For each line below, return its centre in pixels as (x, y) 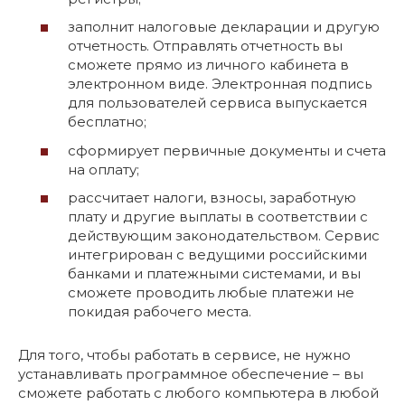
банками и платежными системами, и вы (214, 273)
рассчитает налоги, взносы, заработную (212, 198)
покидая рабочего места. (160, 311)
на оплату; (104, 169)
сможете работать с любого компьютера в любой (198, 393)
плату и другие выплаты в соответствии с (218, 217)
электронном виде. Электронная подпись (220, 84)
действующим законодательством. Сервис (224, 235)
